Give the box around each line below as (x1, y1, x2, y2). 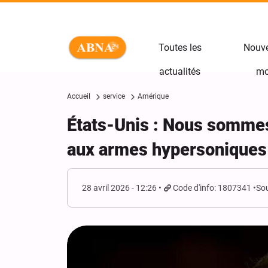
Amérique (138, 92, 169, 100)
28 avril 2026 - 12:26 (82, 183, 157, 193)
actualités (159, 66, 200, 77)
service (103, 92, 125, 100)
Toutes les (158, 42, 202, 53)
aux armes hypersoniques (67, 139, 267, 160)
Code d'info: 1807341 (173, 183, 252, 193)
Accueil (67, 92, 90, 100)
